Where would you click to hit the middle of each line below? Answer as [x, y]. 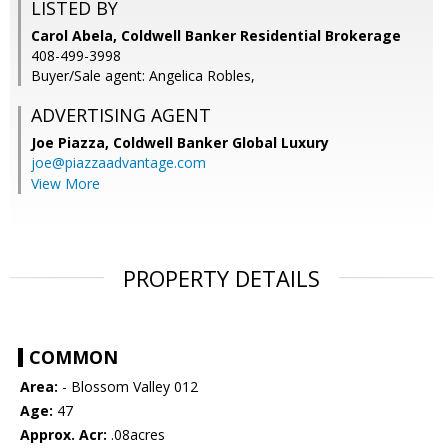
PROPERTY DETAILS [221, 278]
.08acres [136, 435]
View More [65, 184]
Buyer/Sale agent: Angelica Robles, [143, 76]
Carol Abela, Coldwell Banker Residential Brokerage [216, 36]
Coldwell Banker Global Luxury [221, 143]
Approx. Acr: [63, 435]
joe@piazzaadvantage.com [118, 163]
